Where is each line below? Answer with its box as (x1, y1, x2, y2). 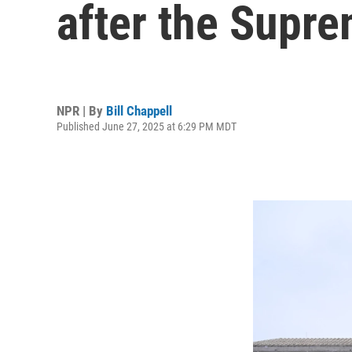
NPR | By (57, 102, 106, 119)
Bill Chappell (106, 102, 172, 119)
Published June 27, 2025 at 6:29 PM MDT (57, 119, 236, 133)
